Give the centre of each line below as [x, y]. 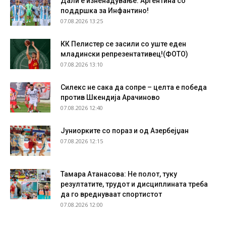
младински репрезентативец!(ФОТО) [124, 54]
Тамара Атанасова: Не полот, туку [119, 174]
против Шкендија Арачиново [110, 98]
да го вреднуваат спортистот [111, 194]
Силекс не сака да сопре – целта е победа [134, 88]
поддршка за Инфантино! [105, 11]
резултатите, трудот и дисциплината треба [134, 184]
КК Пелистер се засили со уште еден [123, 44]
